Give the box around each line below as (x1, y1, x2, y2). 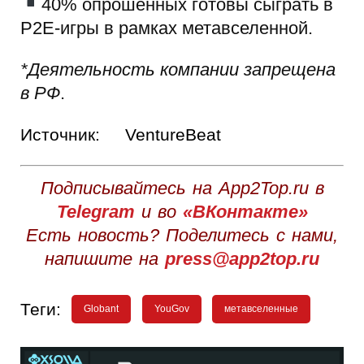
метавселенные (224, 303, 299, 315)
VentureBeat (125, 125, 221, 145)
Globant (84, 303, 119, 315)
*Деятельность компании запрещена (20, 59, 336, 80)
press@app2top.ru (165, 249, 319, 270)
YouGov (154, 303, 189, 315)
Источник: (20, 125, 100, 145)
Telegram (56, 201, 135, 223)
